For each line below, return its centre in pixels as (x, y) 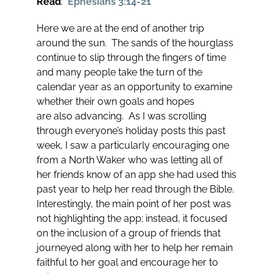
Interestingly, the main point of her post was (133, 204)
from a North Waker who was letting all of (129, 160)
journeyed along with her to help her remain (134, 248)
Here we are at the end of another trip (120, 29)
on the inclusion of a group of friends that (128, 233)
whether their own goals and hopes (115, 102)
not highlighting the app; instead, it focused (132, 219)
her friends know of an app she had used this (136, 175)
